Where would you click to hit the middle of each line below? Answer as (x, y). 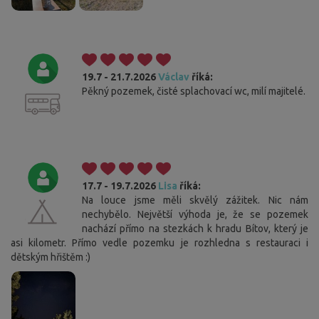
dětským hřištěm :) (51, 257)
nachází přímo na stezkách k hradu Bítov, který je (195, 228)
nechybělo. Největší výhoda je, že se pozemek (195, 214)
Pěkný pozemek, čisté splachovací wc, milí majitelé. (194, 91)
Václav (174, 77)
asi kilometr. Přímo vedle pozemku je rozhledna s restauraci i (159, 242)
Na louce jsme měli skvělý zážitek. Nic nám (195, 200)
